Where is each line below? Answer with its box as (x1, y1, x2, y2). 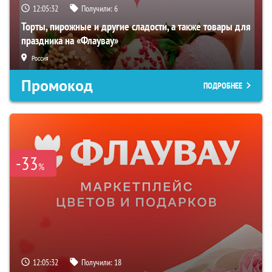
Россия (32, 53, 49, 63)
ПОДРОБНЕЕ (203, 80, 242, 92)
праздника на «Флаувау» (21, 33, 118, 48)
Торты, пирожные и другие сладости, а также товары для (21, 19, 251, 34)
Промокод (21, 75, 93, 97)
